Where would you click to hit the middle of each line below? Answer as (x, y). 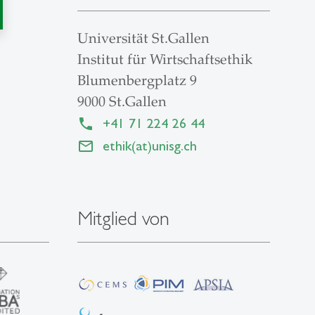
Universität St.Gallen (143, 39)
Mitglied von (123, 218)
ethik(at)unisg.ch (149, 146)
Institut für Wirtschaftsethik (165, 60)
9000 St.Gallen (122, 102)
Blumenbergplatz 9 (137, 81)
